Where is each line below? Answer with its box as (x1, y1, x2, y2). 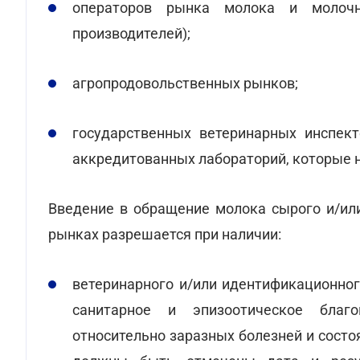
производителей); (72, 25, 190, 42)
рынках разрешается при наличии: (48, 226, 281, 243)
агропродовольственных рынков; (72, 75, 298, 92)
